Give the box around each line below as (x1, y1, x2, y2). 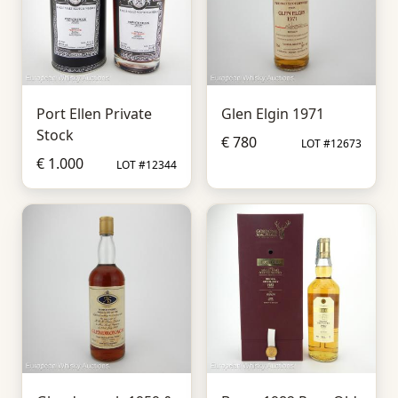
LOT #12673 (301, 136, 362, 151)
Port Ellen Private (36, 104, 152, 123)
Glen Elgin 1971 (221, 104, 324, 123)
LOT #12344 (116, 157, 177, 172)
